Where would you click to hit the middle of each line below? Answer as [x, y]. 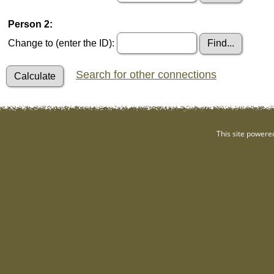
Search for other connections [146, 75]
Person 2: [30, 24]
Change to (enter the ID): [61, 43]
